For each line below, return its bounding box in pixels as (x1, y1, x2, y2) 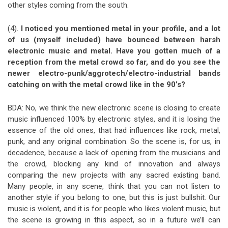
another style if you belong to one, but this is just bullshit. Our (8, 193, 220, 203)
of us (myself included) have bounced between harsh (8, 35, 220, 45)
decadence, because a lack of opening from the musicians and (8, 148, 220, 158)
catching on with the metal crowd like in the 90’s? (8, 80, 185, 90)
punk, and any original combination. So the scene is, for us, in (8, 137, 220, 147)
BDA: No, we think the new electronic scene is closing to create (8, 103, 220, 113)
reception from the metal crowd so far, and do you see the (8, 58, 220, 67)
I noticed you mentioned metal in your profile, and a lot (20, 24, 221, 34)
